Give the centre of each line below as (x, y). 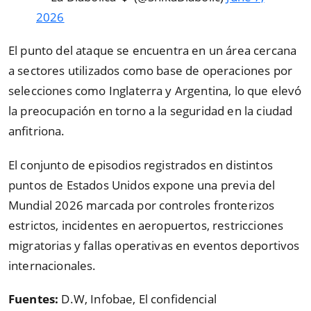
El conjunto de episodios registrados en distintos (141, 165)
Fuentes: (35, 299)
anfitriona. (37, 131)
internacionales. (52, 265)
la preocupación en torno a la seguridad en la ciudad (151, 111)
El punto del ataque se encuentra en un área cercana (153, 51)
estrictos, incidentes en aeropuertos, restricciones (146, 225)
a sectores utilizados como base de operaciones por (151, 71)
